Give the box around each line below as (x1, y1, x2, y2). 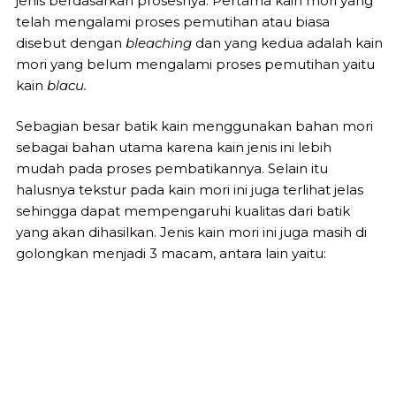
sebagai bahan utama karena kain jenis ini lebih (16, 139, 331, 156)
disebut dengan (16, 34, 126, 51)
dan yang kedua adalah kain (192, 34, 383, 51)
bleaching (126, 34, 192, 51)
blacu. (47, 76, 87, 94)
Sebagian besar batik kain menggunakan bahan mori (16, 118, 373, 135)
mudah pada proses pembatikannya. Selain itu (16, 160, 328, 178)
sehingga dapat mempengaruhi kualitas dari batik (16, 202, 350, 220)
